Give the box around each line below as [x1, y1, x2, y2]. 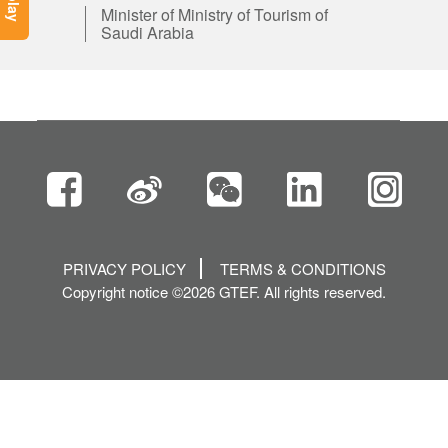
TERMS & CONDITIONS [219, 257, 386, 279]
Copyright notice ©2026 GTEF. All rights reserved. [62, 280, 386, 302]
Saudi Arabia [100, 21, 194, 45]
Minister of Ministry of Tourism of [100, 3, 328, 27]
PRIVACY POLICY [62, 257, 186, 279]
